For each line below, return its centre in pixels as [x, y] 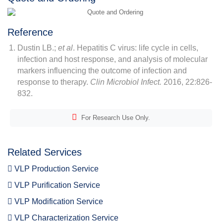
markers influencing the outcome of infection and [102, 71]
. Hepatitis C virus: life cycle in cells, [136, 48]
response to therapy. [54, 82]
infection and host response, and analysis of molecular [112, 59]
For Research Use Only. [115, 118]
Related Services [45, 152]
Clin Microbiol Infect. [126, 82]
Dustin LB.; [38, 48]
